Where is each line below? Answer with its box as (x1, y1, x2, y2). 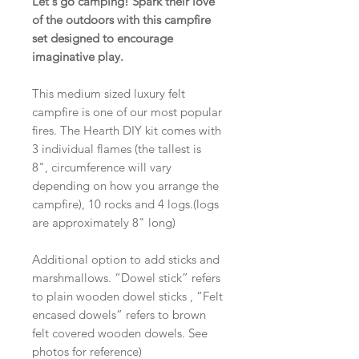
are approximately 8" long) (32, 215, 175, 231)
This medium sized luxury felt (32, 86, 185, 102)
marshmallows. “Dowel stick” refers (32, 270, 220, 286)
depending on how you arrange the (32, 178, 219, 194)
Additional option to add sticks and (32, 252, 220, 268)
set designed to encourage (32, 30, 173, 46)
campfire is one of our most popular (32, 104, 222, 120)
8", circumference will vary (32, 159, 171, 175)
